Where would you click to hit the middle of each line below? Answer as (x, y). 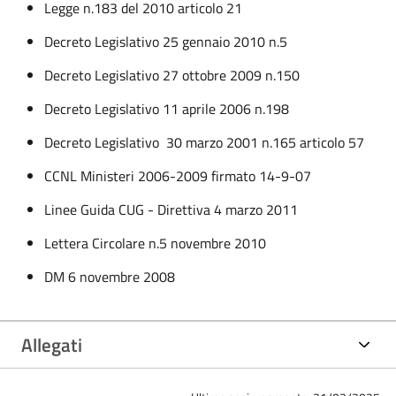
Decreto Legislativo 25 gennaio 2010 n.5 (169, 41)
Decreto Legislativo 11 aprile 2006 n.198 (170, 108)
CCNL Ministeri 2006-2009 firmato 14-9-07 (179, 175)
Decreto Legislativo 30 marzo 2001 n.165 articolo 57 (207, 142)
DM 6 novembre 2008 (111, 276)
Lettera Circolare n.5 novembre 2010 (158, 243)
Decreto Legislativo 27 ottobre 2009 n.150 (175, 75)
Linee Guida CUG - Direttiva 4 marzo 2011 (174, 209)
